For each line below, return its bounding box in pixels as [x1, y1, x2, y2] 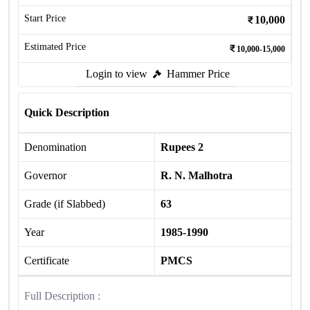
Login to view [86, 68, 147, 80]
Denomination [24, 141, 86, 153]
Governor [24, 170, 66, 181]
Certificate [24, 255, 69, 266]
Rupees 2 [161, 141, 203, 153]
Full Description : [24, 290, 100, 302]
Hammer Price [167, 68, 230, 80]
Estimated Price [24, 42, 86, 52]
